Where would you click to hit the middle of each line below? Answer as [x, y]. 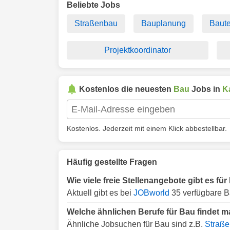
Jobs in [206, 89]
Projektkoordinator [137, 50]
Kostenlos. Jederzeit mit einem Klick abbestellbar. [147, 128]
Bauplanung [164, 23]
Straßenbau [96, 23]
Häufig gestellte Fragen [112, 162]
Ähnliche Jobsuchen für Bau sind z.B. [136, 224]
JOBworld [151, 193]
